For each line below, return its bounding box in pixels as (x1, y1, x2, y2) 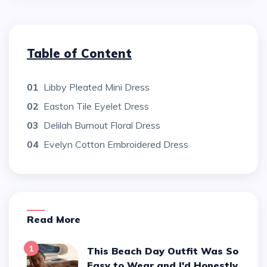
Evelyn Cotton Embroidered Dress (44, 138, 188, 150)
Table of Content (27, 45, 132, 61)
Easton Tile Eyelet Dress (44, 100, 149, 112)
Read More (34, 213, 80, 225)
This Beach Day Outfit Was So (87, 244, 95, 257)
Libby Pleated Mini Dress (44, 80, 150, 93)
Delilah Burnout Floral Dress (44, 119, 160, 131)
